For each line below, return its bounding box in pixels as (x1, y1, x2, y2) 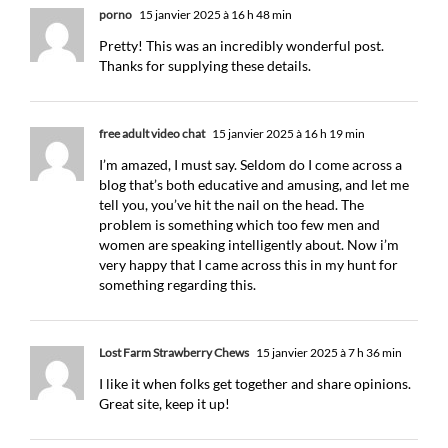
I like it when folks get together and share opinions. (99, 375, 411, 392)
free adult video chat (99, 126, 205, 141)
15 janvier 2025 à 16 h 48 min (137, 7, 292, 22)
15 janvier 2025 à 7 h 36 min (254, 345, 402, 360)
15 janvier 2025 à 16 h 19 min (210, 126, 365, 141)
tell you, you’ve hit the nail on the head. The (99, 196, 364, 213)
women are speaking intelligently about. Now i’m (99, 236, 399, 253)
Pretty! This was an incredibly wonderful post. (99, 37, 384, 54)
